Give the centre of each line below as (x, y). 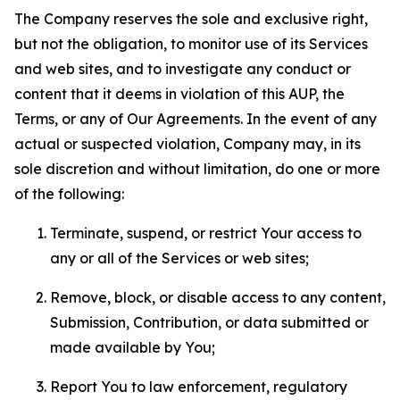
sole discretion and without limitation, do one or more (197, 169)
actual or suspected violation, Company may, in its (187, 144)
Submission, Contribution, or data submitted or (209, 322)
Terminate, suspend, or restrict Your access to (206, 233)
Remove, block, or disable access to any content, (218, 297)
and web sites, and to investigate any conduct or (183, 69)
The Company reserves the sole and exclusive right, (191, 19)
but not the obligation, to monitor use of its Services (191, 44)
